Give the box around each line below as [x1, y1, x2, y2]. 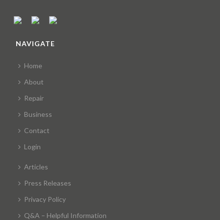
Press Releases [24, 178, 72, 187]
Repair [24, 93, 44, 102]
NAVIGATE [16, 39, 55, 48]
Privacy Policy [24, 194, 66, 203]
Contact [24, 126, 50, 135]
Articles [24, 162, 49, 171]
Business [24, 110, 53, 118]
